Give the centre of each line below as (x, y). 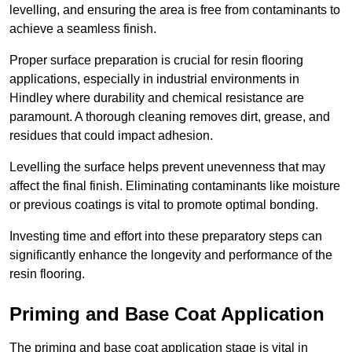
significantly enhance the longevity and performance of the (171, 255)
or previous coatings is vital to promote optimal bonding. (164, 205)
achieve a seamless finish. (83, 29)
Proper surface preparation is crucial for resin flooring (156, 60)
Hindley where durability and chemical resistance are (157, 98)
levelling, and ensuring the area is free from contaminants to (175, 10)
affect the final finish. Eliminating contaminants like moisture (175, 186)
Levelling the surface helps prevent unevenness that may (167, 167)
